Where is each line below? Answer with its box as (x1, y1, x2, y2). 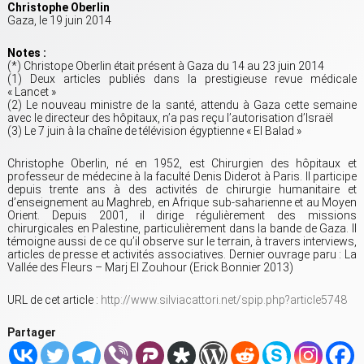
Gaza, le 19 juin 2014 (7, 14, 111, 28)
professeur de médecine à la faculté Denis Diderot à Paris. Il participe (7, 170, 357, 184)
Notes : (7, 46, 46, 60)
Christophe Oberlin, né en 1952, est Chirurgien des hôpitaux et (7, 157, 357, 171)
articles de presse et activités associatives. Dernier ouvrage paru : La (7, 248, 357, 262)
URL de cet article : (7, 293, 101, 307)
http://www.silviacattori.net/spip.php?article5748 (101, 293, 347, 307)
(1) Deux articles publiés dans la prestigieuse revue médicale (7, 72, 357, 86)
